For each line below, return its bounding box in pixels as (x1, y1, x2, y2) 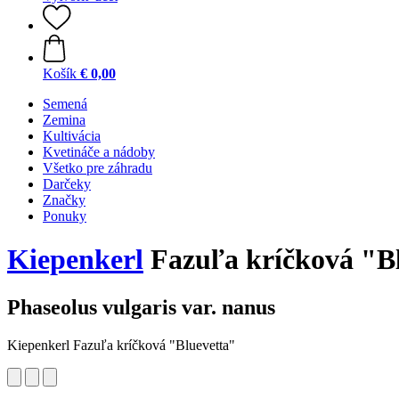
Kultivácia (43, 128, 101, 143)
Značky (43, 192, 85, 208)
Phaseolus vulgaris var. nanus (7, 295, 275, 319)
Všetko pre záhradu (43, 160, 152, 175)
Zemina (43, 112, 85, 127)
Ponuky (43, 208, 86, 224)
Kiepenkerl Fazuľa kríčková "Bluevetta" (7, 337, 235, 353)
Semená (43, 96, 87, 111)
